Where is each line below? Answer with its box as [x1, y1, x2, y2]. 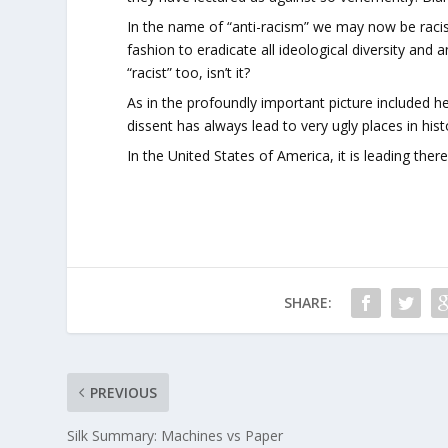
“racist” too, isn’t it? [127, 63, 251, 82]
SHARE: [283, 293, 332, 312]
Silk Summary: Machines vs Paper [67, 426, 284, 445]
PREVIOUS [90, 383, 158, 402]
